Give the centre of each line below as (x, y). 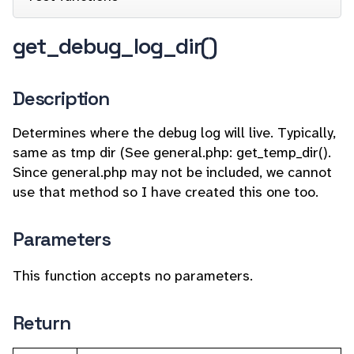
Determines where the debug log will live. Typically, (174, 133)
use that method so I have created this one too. (166, 192)
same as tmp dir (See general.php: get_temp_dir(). (172, 153)
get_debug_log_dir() (115, 46)
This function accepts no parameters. (133, 276)
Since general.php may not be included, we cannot (172, 172)
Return (41, 323)
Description (61, 98)
